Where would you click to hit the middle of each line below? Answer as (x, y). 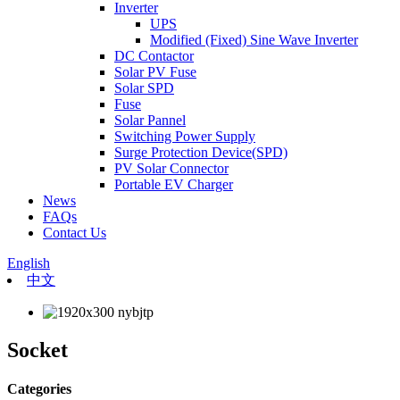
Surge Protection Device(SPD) (201, 152)
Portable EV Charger (174, 184)
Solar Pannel (150, 120)
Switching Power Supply (185, 136)
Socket (37, 350)
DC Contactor (154, 56)
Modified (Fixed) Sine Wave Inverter (254, 40)
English (29, 263)
